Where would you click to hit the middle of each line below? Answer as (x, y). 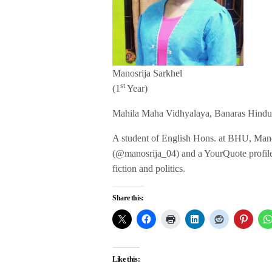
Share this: (128, 198)
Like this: (126, 260)
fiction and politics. (149, 169)
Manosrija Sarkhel (147, 73)
